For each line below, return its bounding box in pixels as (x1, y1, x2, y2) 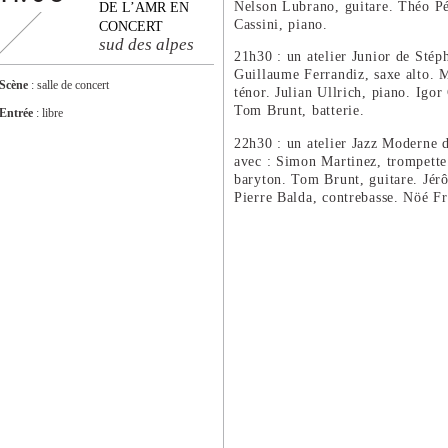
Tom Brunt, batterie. (234, 102, 365, 119)
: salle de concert (28, 78, 109, 92)
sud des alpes (99, 35, 194, 54)
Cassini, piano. (234, 16, 328, 32)
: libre (33, 106, 63, 120)
